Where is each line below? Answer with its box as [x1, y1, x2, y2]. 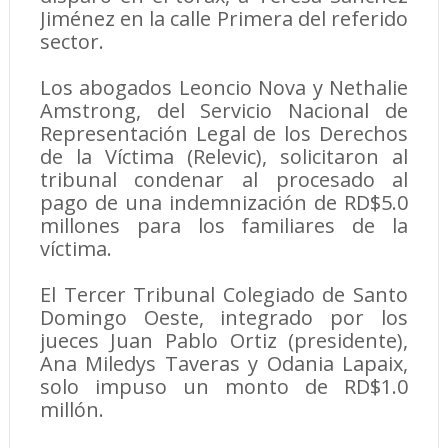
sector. [39, 28, 104, 56]
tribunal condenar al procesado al [39, 166, 409, 194]
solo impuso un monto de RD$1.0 [39, 373, 409, 401]
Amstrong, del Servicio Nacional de [39, 97, 409, 125]
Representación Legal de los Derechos [39, 120, 409, 148]
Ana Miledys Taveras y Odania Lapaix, [39, 350, 409, 378]
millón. [39, 396, 104, 424]
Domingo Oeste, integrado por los [39, 304, 409, 332]
